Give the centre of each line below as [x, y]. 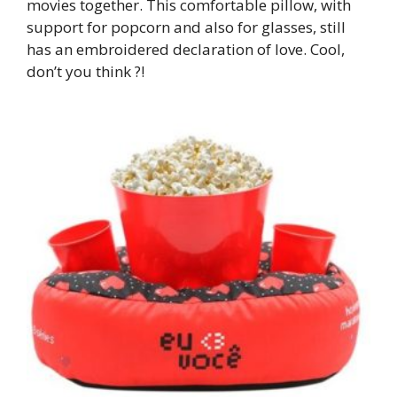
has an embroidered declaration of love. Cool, [186, 50]
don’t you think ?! [86, 72]
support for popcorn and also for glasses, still [186, 27]
